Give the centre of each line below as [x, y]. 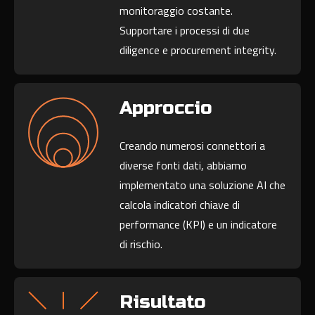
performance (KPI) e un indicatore [199, 225]
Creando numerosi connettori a [193, 146]
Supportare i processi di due [185, 31]
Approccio [166, 108]
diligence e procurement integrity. [198, 50]
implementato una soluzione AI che [203, 185]
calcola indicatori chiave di [180, 205]
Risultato [163, 302]
